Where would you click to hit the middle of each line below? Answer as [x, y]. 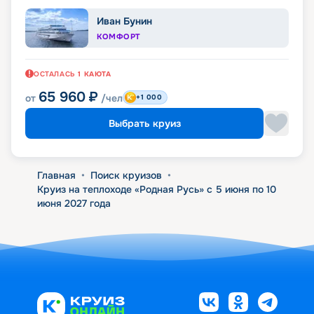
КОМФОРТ [119, 37]
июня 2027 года [74, 204]
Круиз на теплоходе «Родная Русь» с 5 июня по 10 [156, 190]
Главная [56, 176]
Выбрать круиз [144, 124]
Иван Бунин [124, 21]
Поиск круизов [126, 176]
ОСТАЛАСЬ [55, 74]
